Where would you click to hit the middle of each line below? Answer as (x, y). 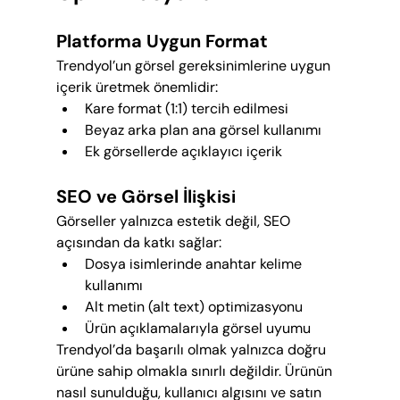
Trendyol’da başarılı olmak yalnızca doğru (192, 350)
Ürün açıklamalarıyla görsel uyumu (197, 329)
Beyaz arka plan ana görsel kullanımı (203, 130)
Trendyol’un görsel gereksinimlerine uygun (195, 66)
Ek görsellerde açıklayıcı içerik (183, 152)
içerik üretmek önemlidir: (137, 87)
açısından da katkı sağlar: (138, 243)
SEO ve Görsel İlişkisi (146, 197)
